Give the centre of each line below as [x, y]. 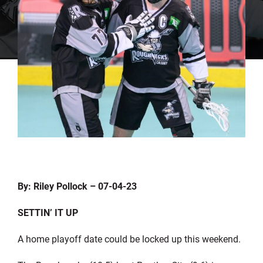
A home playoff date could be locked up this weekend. [129, 238]
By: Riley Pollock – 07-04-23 [77, 186]
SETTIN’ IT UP [48, 212]
